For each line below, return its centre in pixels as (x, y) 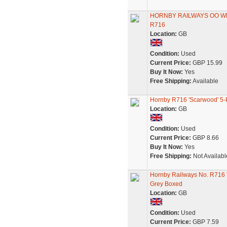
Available (205, 81)
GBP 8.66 (205, 138)
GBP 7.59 (205, 222)
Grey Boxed (166, 184)
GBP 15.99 (206, 63)
